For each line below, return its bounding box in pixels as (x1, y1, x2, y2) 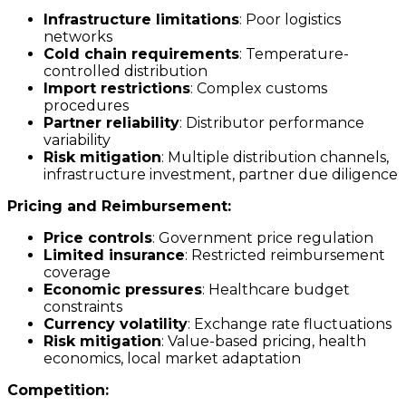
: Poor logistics (239, 11, 341, 29)
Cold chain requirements (43, 45, 239, 63)
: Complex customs (190, 80, 327, 98)
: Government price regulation (152, 229, 373, 247)
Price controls (43, 229, 152, 247)
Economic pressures (43, 281, 202, 299)
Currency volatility (43, 315, 188, 333)
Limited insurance (43, 246, 185, 265)
